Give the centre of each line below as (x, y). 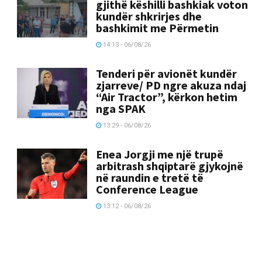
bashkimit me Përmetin (158, 27)
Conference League (147, 189)
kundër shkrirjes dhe (149, 16)
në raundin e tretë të (150, 177)
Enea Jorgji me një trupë (160, 154)
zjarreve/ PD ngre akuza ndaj (171, 85)
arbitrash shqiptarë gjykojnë (170, 166)
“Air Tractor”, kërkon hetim (167, 96)
